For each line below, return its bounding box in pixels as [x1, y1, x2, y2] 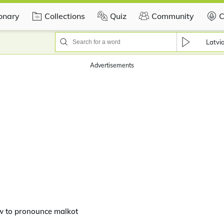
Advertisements [90, 61, 134, 69]
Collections [44, 10, 85, 21]
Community [151, 10, 194, 21]
